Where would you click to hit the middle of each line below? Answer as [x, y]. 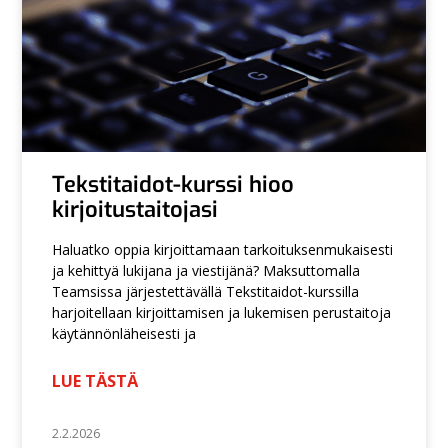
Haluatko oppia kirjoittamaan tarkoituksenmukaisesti [223, 250]
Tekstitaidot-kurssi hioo [173, 185]
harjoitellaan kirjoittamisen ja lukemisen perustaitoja [222, 313]
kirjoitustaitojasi [135, 210]
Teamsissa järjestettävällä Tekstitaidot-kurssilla [206, 292]
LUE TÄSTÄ [95, 381]
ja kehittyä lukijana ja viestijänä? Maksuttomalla [206, 271]
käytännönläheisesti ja [124, 334]
